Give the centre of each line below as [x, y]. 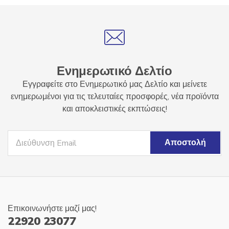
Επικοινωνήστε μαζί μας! [52, 209]
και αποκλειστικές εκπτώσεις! [114, 109]
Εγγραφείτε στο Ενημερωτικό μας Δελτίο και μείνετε [114, 84]
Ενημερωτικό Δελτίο [114, 71]
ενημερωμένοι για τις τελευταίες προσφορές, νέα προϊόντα [114, 97]
